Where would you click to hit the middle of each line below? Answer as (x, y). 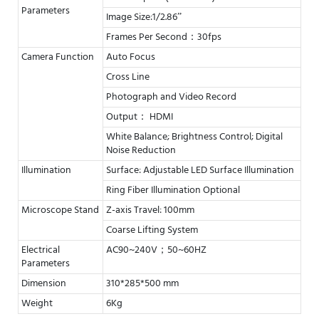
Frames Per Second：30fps (164, 37)
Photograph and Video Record (171, 97)
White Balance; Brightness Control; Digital (194, 137)
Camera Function (58, 57)
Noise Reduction (141, 150)
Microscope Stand (60, 210)
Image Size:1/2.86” (144, 17)
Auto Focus (131, 57)
